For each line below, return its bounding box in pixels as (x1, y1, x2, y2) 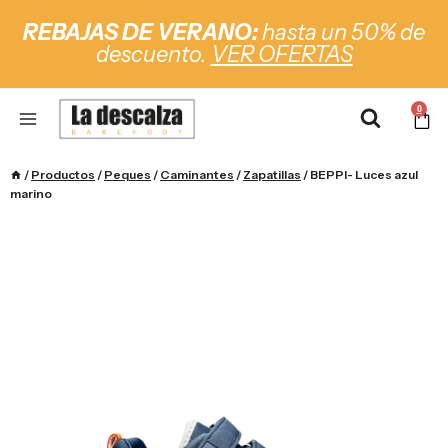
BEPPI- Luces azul (310, 167, 418, 182)
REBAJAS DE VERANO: (23, 19, 258, 46)
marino (10, 186, 52, 201)
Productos (31, 167, 95, 182)
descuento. (95, 41, 211, 68)
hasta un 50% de (258, 19, 425, 46)
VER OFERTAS (210, 41, 353, 68)
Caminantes (160, 167, 234, 182)
